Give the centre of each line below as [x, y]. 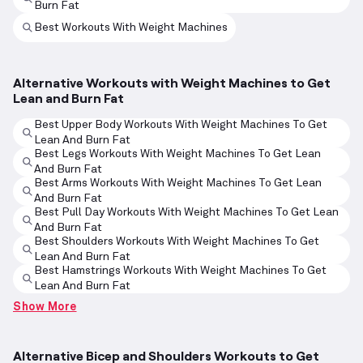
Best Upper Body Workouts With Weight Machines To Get [181, 125]
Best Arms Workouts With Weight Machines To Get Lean [178, 184]
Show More [45, 307]
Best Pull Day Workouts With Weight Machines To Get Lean [186, 213]
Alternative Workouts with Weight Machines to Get [172, 83]
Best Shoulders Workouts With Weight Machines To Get [177, 242]
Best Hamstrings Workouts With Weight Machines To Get [180, 271]
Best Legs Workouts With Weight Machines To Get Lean [177, 154]
